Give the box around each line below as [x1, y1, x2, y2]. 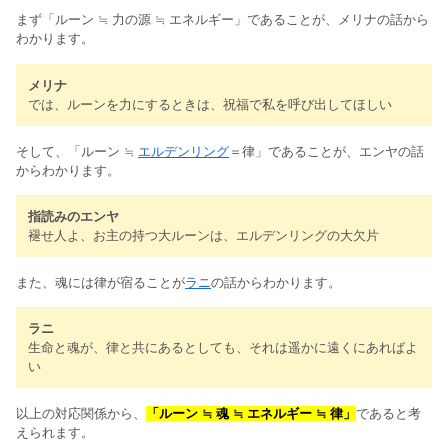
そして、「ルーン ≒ [16, 143, 138, 159]
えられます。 [16, 425, 94, 441]
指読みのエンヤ [28, 209, 119, 225]
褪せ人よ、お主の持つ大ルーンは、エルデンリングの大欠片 [28, 228, 379, 244]
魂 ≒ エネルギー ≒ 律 [212, 406, 343, 422]
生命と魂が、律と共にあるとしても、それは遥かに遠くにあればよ [28, 340, 418, 356]
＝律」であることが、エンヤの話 [229, 143, 424, 159]
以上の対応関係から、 [16, 406, 146, 422]
